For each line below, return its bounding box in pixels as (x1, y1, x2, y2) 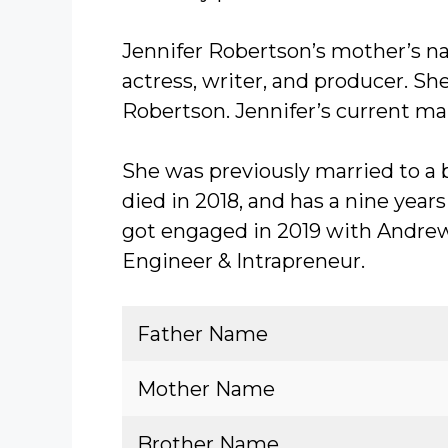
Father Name (137, 322, 268, 346)
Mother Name (137, 377, 275, 401)
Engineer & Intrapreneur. (122, 249, 365, 273)
